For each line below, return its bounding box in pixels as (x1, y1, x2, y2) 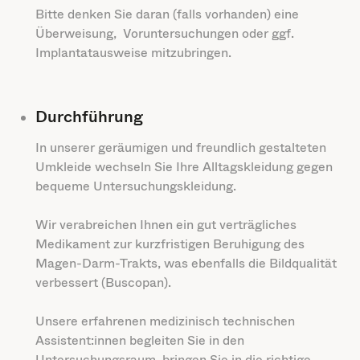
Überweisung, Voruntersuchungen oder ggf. (35, 24, 294, 43)
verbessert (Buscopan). (35, 273, 171, 292)
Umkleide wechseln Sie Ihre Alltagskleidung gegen (35, 157, 333, 177)
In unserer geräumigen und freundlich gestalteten (35, 138, 326, 157)
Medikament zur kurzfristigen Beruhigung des (35, 235, 305, 254)
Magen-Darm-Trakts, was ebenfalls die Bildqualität (35, 254, 337, 273)
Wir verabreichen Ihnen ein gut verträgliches (35, 215, 297, 235)
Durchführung (35, 105, 143, 129)
